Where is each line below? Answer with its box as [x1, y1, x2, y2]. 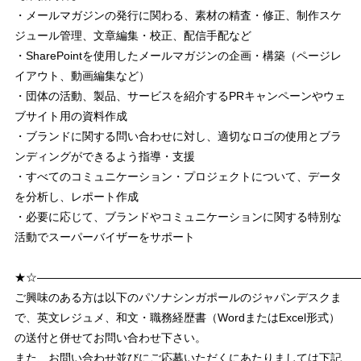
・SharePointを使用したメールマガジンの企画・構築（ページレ [14, 49, 342, 62]
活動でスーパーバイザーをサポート [14, 230, 195, 243]
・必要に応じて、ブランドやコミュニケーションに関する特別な [14, 210, 342, 223]
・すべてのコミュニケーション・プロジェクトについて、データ [14, 170, 342, 183]
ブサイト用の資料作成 [14, 110, 127, 122]
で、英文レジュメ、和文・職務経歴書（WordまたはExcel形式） [14, 311, 340, 324]
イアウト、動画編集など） [14, 69, 150, 82]
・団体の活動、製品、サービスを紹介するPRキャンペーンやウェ [14, 89, 346, 102]
